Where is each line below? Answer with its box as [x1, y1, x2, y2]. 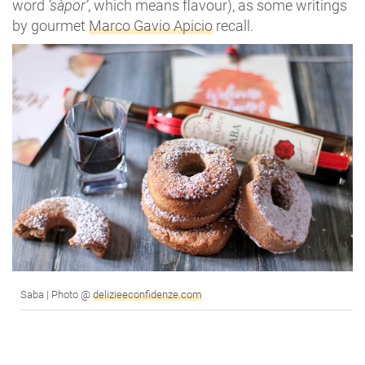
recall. [213, 17, 253, 35]
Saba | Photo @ [20, 288, 93, 301]
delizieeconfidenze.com [93, 288, 202, 301]
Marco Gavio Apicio [89, 17, 213, 35]
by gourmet [12, 17, 89, 35]
